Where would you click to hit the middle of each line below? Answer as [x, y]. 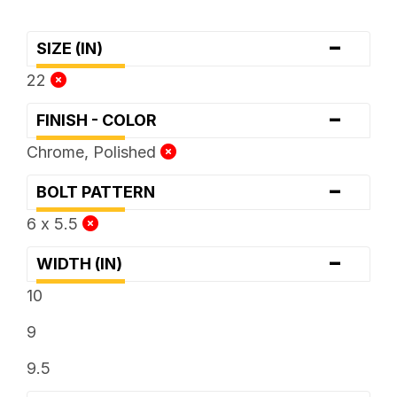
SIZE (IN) [74, 48]
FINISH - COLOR [101, 120]
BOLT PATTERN [101, 191]
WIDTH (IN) [84, 263]
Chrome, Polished [93, 152]
